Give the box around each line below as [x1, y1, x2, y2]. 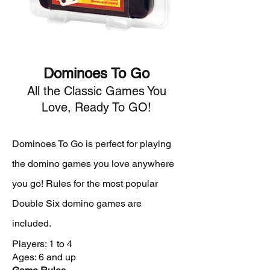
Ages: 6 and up [12, 251, 76, 263]
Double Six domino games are [12, 198, 142, 209]
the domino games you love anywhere [12, 158, 174, 169]
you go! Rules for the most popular [12, 178, 158, 189]
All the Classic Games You [27, 84, 166, 98]
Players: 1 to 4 [12, 238, 72, 250]
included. [12, 218, 51, 229]
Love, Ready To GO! [42, 100, 151, 115]
